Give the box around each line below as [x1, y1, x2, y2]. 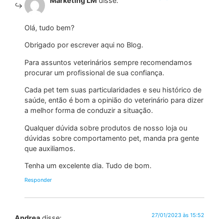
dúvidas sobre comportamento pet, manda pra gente [24, 133, 199, 142]
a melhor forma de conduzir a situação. [24, 106, 153, 115]
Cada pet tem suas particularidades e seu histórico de [24, 86, 201, 94]
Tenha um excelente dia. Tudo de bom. [24, 161, 152, 170]
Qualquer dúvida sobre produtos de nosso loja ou [24, 123, 187, 132]
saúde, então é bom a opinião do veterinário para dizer [24, 96, 203, 105]
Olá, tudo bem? [24, 23, 74, 32]
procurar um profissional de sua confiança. [24, 68, 164, 77]
